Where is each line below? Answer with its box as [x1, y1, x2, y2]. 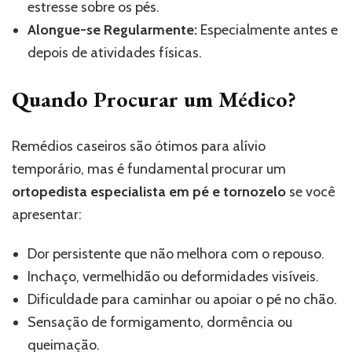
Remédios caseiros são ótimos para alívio [12, 137, 266, 155]
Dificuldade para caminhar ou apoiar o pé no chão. [27, 290, 337, 308]
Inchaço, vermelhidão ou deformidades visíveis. [27, 267, 319, 285]
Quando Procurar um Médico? [12, 84, 296, 113]
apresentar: [12, 205, 82, 223]
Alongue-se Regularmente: [27, 20, 197, 38]
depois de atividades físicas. [27, 43, 202, 61]
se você [286, 182, 335, 200]
